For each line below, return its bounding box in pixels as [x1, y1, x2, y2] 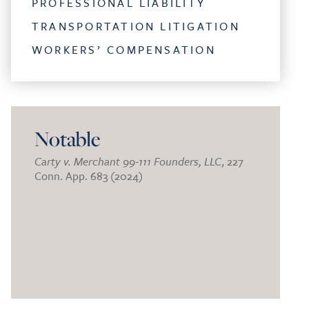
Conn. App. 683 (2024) [34, 168, 143, 185]
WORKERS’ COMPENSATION [32, 41, 216, 58]
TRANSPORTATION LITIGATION [32, 18, 240, 34]
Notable [34, 125, 101, 152]
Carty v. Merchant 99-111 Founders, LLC [34, 153, 221, 170]
